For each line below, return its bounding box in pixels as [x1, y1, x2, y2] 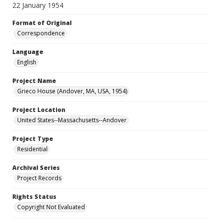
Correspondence [17, 29, 65, 37]
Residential [17, 145, 48, 153]
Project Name [12, 77, 56, 85]
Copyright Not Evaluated [17, 203, 85, 211]
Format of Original [12, 19, 72, 27]
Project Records [17, 174, 61, 182]
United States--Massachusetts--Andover [17, 116, 127, 124]
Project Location [12, 106, 65, 114]
